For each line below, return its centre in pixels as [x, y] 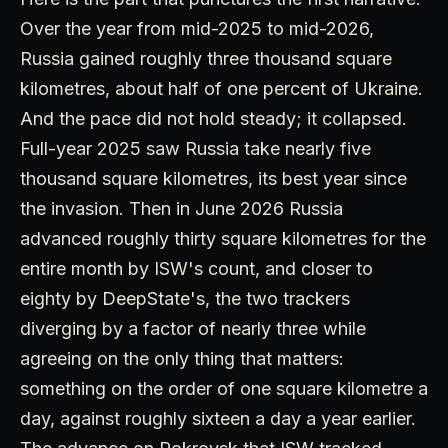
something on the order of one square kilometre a [224, 388]
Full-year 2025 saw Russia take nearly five [195, 148]
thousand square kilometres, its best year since [213, 178]
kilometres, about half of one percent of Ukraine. [221, 88]
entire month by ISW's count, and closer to [196, 268]
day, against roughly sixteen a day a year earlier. [218, 418]
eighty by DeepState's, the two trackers [185, 298]
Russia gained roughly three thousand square [206, 58]
